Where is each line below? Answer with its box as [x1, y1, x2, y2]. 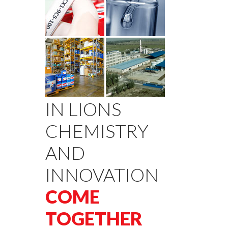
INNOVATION [45, 163, 159, 186]
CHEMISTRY [45, 120, 149, 142]
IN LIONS [45, 98, 121, 121]
